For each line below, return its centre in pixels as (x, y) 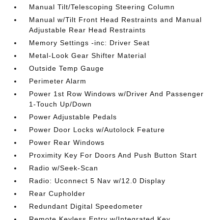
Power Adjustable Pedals (73, 117)
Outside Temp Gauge (67, 68)
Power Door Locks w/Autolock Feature (97, 130)
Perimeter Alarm (58, 81)
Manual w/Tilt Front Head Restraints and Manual (116, 20)
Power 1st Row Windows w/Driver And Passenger (117, 94)
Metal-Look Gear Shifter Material (88, 55)
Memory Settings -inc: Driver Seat (90, 43)
